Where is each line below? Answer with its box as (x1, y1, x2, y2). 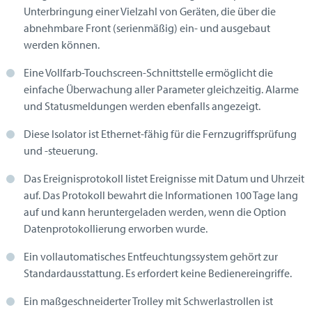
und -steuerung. (24, 143, 97, 158)
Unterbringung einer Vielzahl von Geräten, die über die (24, 4, 276, 19)
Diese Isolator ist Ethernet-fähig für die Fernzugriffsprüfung (24, 127, 297, 141)
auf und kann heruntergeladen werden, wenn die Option (24, 205, 286, 219)
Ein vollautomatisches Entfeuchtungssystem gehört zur (24, 249, 278, 264)
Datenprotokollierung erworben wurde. (24, 221, 208, 236)
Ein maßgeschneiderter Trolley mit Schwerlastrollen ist (24, 294, 273, 309)
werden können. (24, 38, 100, 52)
